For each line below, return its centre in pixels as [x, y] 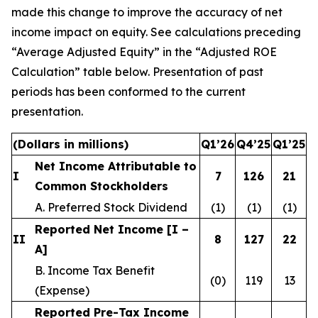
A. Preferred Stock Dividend [111, 207]
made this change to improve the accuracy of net [147, 12]
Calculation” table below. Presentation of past [137, 72]
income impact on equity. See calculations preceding [156, 32]
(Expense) [62, 290]
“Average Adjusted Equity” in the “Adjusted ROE [144, 52]
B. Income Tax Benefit [95, 270]
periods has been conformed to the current [128, 92]
